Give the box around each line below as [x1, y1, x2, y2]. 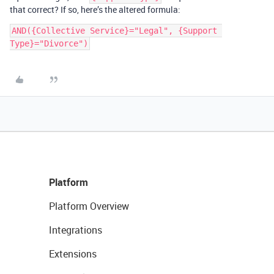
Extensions [49, 247, 97, 261]
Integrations [49, 223, 102, 237]
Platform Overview [49, 199, 129, 213]
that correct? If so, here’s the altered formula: [10, 4, 180, 15]
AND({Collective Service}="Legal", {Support [12, 26, 217, 35]
